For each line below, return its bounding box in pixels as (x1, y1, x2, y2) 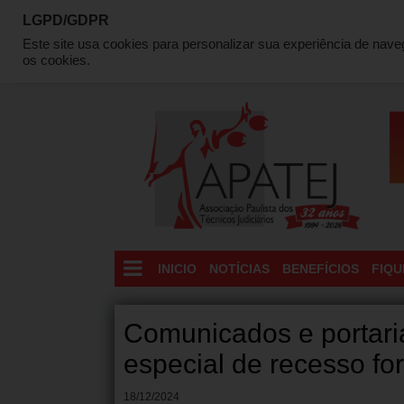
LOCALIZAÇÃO (296, 35, 374, 48)
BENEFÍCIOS (282, 262, 359, 276)
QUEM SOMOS (124, 35, 198, 48)
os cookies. (23, 52, 90, 68)
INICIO (158, 262, 197, 276)
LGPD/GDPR (23, 13, 109, 28)
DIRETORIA (217, 35, 277, 48)
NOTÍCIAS (209, 262, 270, 276)
